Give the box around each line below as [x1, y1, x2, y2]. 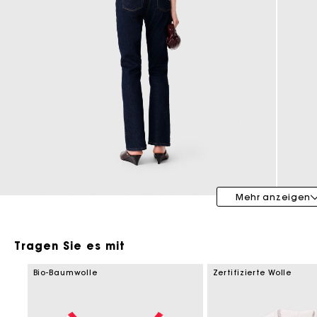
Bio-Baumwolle [33, 267, 98, 278]
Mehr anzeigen [235, 192, 311, 203]
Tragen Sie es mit [14, 239, 125, 253]
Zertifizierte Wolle [212, 267, 292, 278]
